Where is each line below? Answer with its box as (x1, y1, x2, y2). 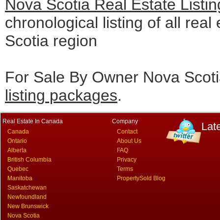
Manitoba (7, 175, 32, 182)
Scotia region (5, 32, 97, 50)
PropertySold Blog (117, 175, 165, 182)
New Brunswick (7, 203, 49, 210)
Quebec (7, 165, 28, 172)
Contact (117, 128, 137, 135)
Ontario (7, 137, 27, 144)
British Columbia (7, 156, 52, 163)
